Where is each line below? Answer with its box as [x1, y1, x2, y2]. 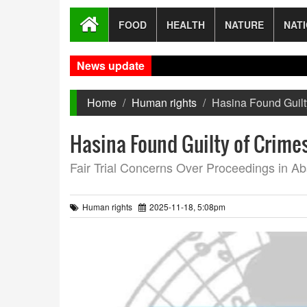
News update [77, 58, 145, 73]
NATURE [225, 18, 264, 32]
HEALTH [167, 18, 205, 32]
